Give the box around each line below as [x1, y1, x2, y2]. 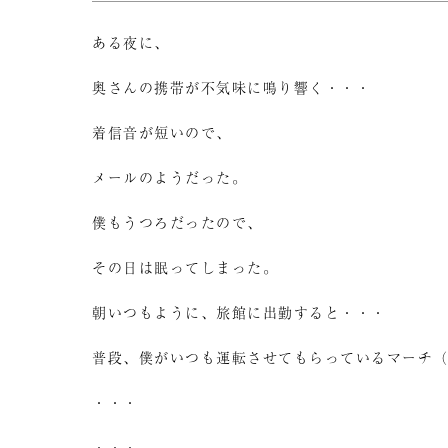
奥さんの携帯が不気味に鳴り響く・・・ [92, 77, 371, 97]
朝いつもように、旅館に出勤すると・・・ [92, 302, 387, 322]
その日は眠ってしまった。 [92, 257, 278, 277]
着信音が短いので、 [92, 122, 232, 142]
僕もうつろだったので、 [92, 212, 263, 232]
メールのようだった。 [92, 167, 247, 187]
